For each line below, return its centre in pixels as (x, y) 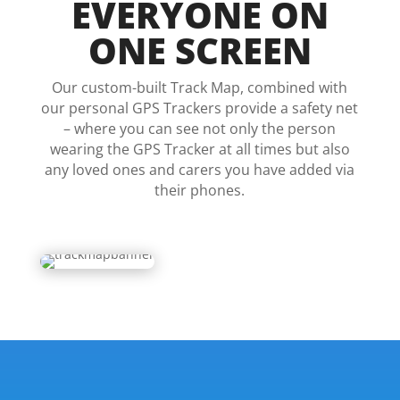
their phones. (200, 190)
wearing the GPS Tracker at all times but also (200, 149)
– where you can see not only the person (200, 129)
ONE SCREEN (200, 50)
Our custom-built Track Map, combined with (200, 87)
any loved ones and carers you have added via (200, 170)
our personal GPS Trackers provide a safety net (200, 108)
